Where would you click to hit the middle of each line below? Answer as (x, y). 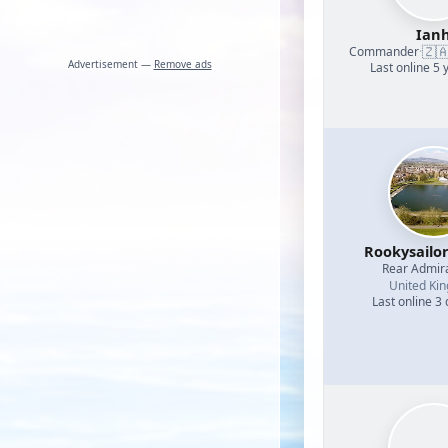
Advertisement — (110, 64)
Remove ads (182, 64)
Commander (384, 51)
